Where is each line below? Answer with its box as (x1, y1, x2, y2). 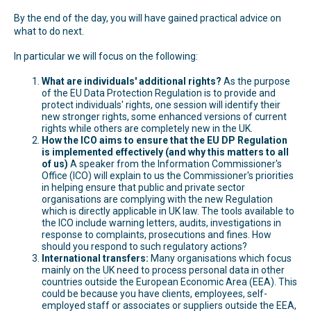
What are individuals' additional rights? (42, 75, 224, 87)
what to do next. (14, 25, 84, 37)
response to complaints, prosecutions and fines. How (42, 228, 271, 240)
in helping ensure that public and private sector (42, 181, 245, 193)
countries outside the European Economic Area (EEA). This (42, 276, 297, 287)
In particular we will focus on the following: (14, 51, 198, 62)
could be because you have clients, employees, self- (42, 287, 267, 299)
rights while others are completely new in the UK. (42, 122, 253, 134)
